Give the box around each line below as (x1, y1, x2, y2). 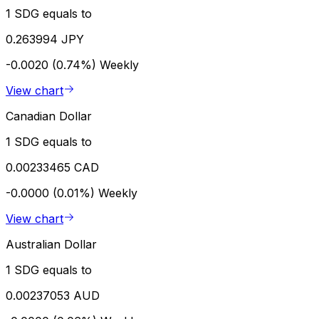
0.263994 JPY (6, 32, 84, 47)
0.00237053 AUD (6, 288, 100, 303)
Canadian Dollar (6, 109, 92, 124)
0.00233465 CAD (6, 160, 99, 175)
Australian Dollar (6, 237, 97, 252)
